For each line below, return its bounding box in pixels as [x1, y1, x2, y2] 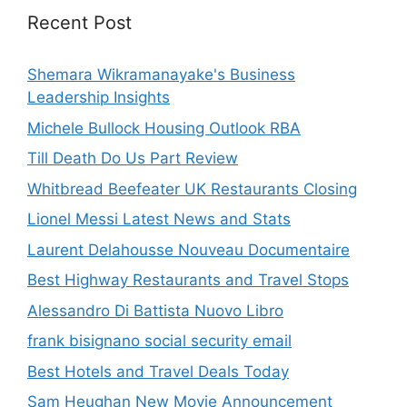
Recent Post [27, 12, 132, 35]
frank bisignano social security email [27, 332, 292, 351]
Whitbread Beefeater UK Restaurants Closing [27, 179, 357, 198]
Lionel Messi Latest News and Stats [27, 210, 291, 229]
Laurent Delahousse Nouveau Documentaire [27, 240, 350, 259]
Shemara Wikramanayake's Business [27, 65, 295, 84]
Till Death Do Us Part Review [27, 149, 238, 168]
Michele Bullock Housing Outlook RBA [27, 118, 301, 137]
